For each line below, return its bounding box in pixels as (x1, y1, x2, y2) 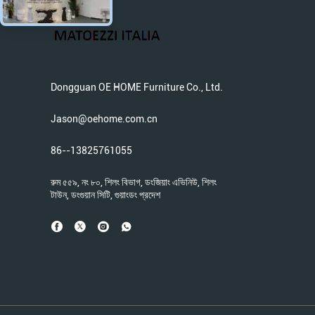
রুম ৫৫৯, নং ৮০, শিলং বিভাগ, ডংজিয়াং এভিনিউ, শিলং (51, 176, 217, 188)
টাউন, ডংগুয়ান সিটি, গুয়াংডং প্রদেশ (51, 189, 160, 200)
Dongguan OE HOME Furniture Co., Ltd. (51, 82, 223, 93)
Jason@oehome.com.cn (51, 113, 157, 124)
